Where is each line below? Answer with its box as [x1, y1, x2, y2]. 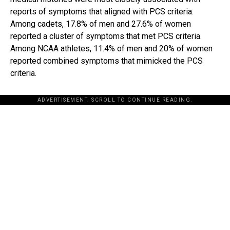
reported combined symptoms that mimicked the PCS [10, 56, 203, 66]
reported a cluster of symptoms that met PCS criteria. [10, 31, 202, 42]
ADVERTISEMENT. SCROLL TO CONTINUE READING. [37, 97, 193, 103]
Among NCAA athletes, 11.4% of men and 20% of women [10, 44, 213, 54]
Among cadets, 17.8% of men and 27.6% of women [10, 19, 191, 29]
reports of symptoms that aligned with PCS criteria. [10, 7, 194, 17]
